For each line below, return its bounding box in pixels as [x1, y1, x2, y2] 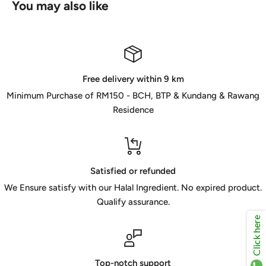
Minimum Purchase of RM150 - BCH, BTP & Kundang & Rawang [7, 90, 259, 101]
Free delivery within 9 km [82, 73, 184, 84]
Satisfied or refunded [90, 165, 176, 176]
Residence [112, 104, 154, 115]
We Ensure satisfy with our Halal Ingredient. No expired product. [4, 182, 262, 193]
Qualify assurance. [96, 196, 170, 207]
